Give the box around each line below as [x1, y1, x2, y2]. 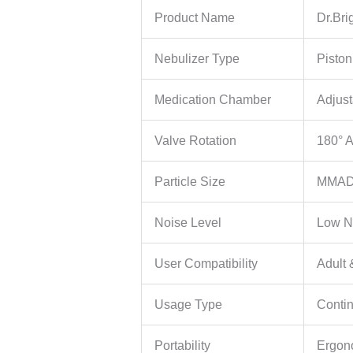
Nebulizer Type [154, 52, 240, 66]
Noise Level [154, 216, 221, 230]
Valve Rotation [154, 134, 236, 148]
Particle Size [154, 175, 225, 189]
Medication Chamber [154, 93, 271, 107]
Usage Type [154, 298, 222, 312]
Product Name [154, 11, 235, 25]
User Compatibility [154, 257, 258, 271]
